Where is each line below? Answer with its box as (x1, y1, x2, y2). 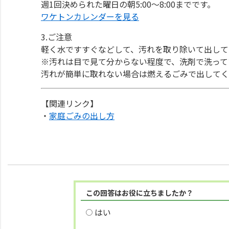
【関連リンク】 (41, 97, 98, 109)
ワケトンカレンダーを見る (41, 10, 139, 22)
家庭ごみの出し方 (49, 109, 114, 122)
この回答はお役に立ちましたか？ (85, 187, 193, 198)
